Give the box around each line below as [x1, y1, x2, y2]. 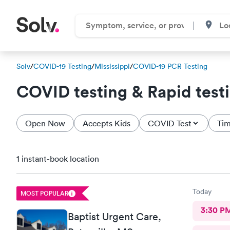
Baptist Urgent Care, [68, 210, 161, 223]
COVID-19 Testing [33, 62, 91, 71]
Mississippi [94, 62, 130, 71]
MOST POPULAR [21, 188, 68, 198]
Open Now [25, 118, 65, 128]
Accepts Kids [83, 118, 130, 128]
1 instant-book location [16, 154, 99, 164]
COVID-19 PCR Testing [133, 62, 207, 71]
